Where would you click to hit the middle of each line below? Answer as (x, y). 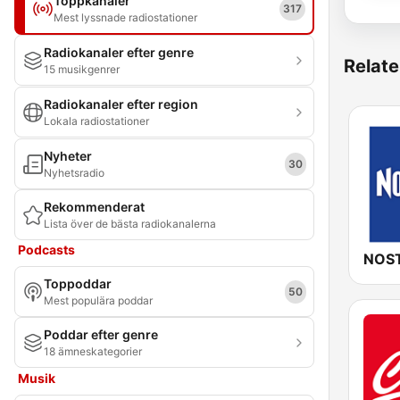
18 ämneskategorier (93, 351)
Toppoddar (78, 283)
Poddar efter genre (101, 334)
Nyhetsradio (74, 173)
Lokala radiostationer (96, 121)
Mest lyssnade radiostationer (125, 17)
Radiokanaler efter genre (119, 52)
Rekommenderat (94, 207)
